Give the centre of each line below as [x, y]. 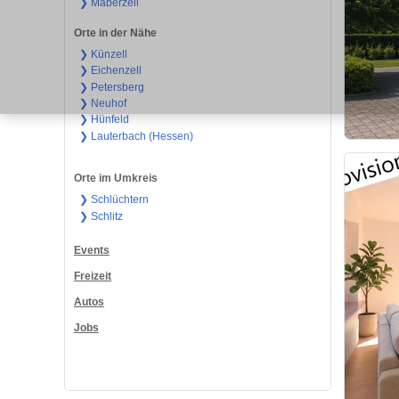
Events [92, 251]
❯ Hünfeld [104, 120]
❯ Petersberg [111, 87]
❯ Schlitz [101, 216]
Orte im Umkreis [116, 179]
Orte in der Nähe [115, 33]
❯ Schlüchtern [114, 200]
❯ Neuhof [102, 103]
